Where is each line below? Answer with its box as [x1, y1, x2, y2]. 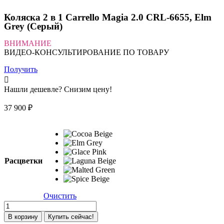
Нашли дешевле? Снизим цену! [4, 84, 112, 93]
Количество [3, 200, 43, 209]
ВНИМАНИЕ [4, 38, 51, 47]
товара [3, 209, 26, 218]
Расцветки [4, 156, 42, 165]
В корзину [8, 212, 38, 220]
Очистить [43, 191, 76, 200]
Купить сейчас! [48, 212, 94, 220]
